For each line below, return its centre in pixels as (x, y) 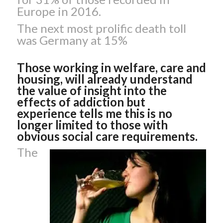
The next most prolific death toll (101, 28)
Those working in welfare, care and (111, 67)
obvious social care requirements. (107, 136)
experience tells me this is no (94, 113)
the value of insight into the (92, 90)
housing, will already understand (105, 79)
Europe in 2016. (59, 11)
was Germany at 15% (72, 40)
